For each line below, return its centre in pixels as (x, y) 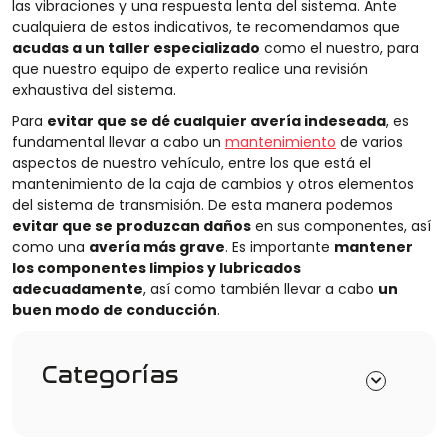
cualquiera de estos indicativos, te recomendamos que (206, 27)
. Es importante (279, 247)
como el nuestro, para (339, 48)
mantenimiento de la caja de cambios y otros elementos (213, 184)
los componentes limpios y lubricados (156, 268)
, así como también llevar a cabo (260, 289)
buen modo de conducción (114, 310)
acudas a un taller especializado (136, 48)
